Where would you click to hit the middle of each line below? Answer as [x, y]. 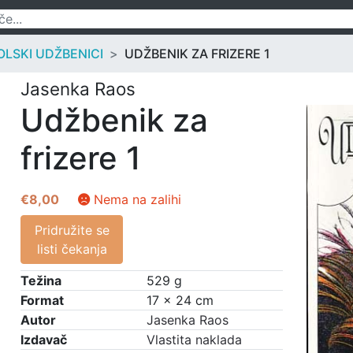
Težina [41, 281]
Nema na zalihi [137, 199]
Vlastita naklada [194, 340]
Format [42, 300]
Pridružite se [72, 230]
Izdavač [44, 340]
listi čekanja [72, 249]
